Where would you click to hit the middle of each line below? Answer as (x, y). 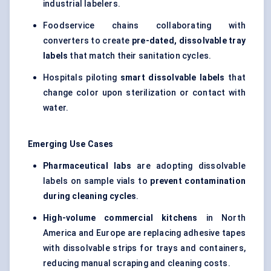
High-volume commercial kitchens (120, 218)
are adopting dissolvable (188, 166)
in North (221, 218)
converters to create (88, 41)
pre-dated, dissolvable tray (189, 41)
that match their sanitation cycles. (140, 56)
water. (56, 108)
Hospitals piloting (82, 78)
